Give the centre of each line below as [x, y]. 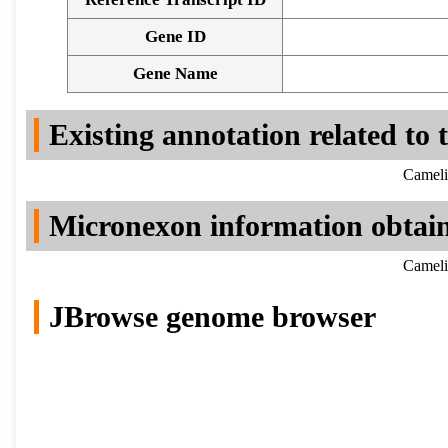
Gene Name [175, 74]
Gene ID [175, 37]
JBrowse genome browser [212, 317]
